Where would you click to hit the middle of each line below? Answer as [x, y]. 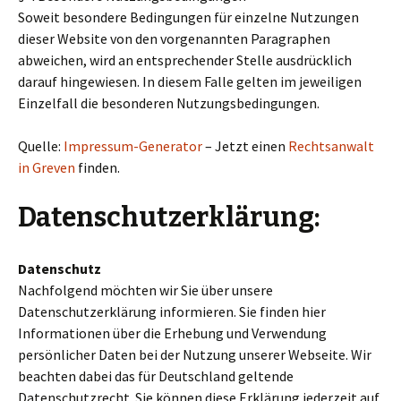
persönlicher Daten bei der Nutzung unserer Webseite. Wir [195, 354]
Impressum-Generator [133, 146]
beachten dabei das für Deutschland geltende [156, 376]
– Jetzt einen [245, 146]
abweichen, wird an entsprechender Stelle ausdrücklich [185, 60]
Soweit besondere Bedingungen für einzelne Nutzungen [188, 17]
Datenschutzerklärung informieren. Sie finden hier [172, 311]
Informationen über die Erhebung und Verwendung [172, 333]
